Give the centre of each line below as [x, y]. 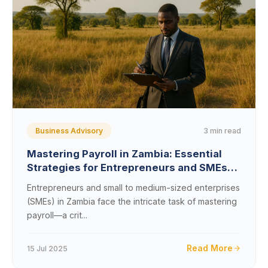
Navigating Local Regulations [102, 181]
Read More [210, 248]
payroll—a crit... [57, 215]
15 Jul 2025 [47, 248]
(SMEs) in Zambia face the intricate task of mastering [132, 201]
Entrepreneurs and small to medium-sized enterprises [133, 188]
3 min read [222, 130]
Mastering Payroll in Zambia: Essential [124, 154]
